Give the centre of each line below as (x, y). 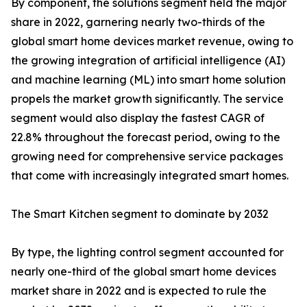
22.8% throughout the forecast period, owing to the (146, 137)
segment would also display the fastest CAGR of (138, 118)
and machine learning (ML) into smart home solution (148, 79)
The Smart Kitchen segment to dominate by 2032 (140, 214)
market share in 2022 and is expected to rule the (139, 291)
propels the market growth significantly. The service (147, 99)
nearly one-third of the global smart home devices (144, 271)
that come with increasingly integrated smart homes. (150, 175)
